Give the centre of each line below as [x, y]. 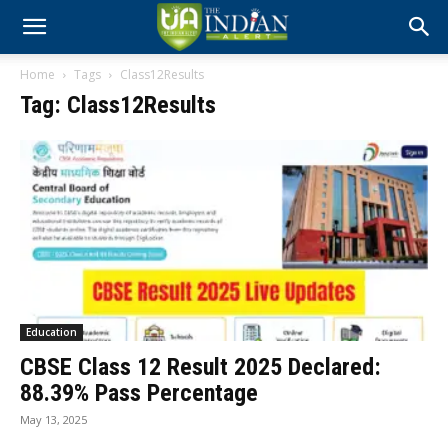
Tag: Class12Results [118, 105]
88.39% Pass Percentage [139, 393]
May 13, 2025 [53, 420]
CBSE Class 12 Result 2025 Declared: [200, 367]
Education [51, 332]
